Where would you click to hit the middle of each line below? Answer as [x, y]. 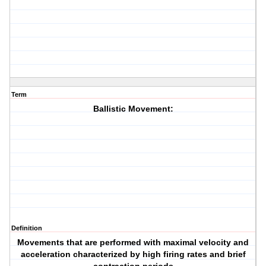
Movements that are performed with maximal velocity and [133, 243]
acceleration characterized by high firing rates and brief [133, 254]
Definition [27, 228]
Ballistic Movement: [133, 109]
